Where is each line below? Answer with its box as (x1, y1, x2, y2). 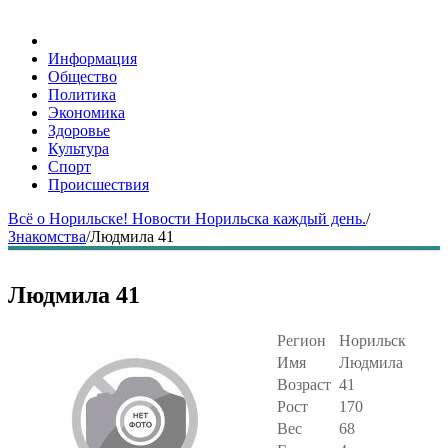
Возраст (277, 375, 331, 393)
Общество (48, 68, 117, 85)
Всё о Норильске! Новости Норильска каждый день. (8, 210, 366, 227)
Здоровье (48, 122, 110, 139)
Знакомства (8, 228, 86, 245)
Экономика (48, 104, 125, 121)
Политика (48, 86, 116, 103)
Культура (48, 140, 109, 157)
